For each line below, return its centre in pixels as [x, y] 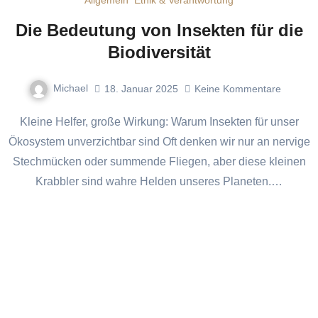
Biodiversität [159, 53]
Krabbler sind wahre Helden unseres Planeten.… [159, 182]
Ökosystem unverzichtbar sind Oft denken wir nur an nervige [159, 142]
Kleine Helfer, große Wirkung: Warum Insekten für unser [23, 122]
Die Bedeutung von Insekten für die [159, 31]
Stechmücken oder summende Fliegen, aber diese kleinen [159, 162]
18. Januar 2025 [141, 88]
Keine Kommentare [237, 88]
